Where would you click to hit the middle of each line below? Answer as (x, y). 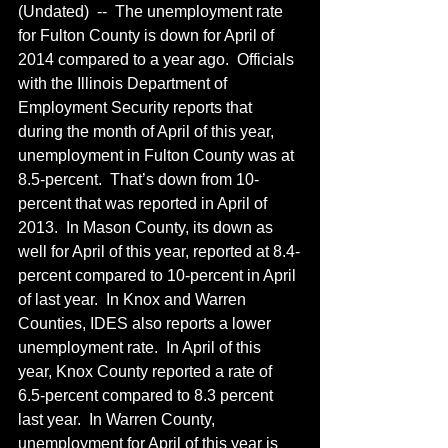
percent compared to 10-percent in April (159, 275)
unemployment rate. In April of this (141, 347)
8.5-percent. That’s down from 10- (138, 179)
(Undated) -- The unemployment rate (152, 11)
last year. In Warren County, (118, 419)
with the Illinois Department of (124, 83)
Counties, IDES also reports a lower (146, 323)
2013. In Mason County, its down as (147, 227)
